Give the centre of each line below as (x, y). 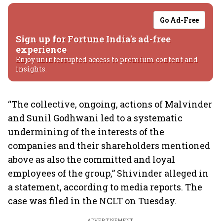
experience (41, 49)
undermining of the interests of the (86, 132)
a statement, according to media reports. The (105, 187)
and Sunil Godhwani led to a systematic (95, 118)
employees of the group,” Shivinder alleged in (108, 173)
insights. (31, 69)
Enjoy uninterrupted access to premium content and (107, 59)
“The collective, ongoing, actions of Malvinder (110, 104)
